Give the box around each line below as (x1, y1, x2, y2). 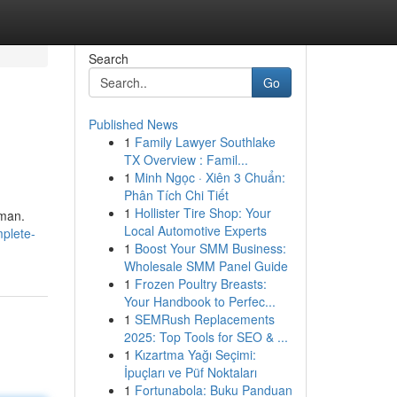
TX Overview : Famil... (123, 151, 248, 168)
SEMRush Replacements (134, 310, 275, 328)
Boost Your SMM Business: (134, 239, 286, 257)
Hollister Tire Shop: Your (134, 204, 271, 222)
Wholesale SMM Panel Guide (123, 257, 288, 275)
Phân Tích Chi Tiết (123, 186, 229, 204)
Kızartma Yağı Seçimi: (134, 346, 256, 363)
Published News (88, 115, 178, 133)
